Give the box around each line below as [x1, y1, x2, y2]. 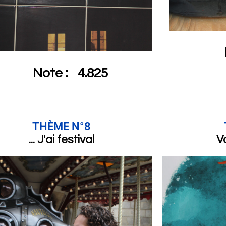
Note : [32, 66, 68, 80]
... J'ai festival [28, 133, 94, 146]
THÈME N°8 [32, 120, 91, 133]
